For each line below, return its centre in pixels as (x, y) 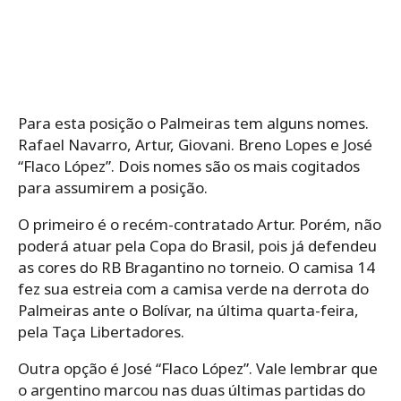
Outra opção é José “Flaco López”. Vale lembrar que (198, 368)
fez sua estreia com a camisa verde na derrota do (193, 288)
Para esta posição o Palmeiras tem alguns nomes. (193, 123)
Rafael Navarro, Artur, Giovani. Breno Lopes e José (195, 144)
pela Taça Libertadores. (101, 331)
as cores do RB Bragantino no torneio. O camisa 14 (196, 267)
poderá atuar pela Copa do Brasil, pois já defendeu (197, 245)
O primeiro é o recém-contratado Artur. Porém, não (200, 224)
